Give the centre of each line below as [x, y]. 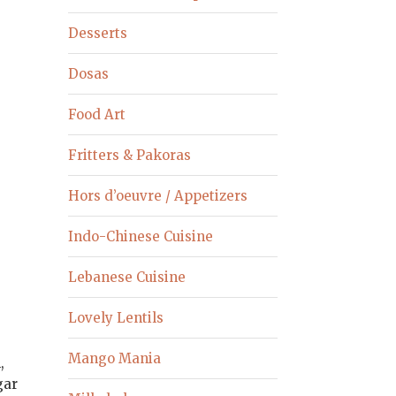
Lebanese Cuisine [127, 277]
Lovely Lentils [116, 317]
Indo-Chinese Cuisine [141, 236]
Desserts [98, 33]
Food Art [97, 114]
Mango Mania [115, 358]
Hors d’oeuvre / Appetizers [158, 195]
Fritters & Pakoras [130, 155]
